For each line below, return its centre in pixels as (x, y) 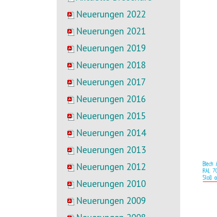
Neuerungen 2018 (111, 65)
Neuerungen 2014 (111, 133)
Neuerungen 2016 (111, 99)
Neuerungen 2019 (111, 48)
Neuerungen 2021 (111, 31)
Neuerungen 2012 (111, 167)
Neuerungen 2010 (111, 184)
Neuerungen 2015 (111, 116)
